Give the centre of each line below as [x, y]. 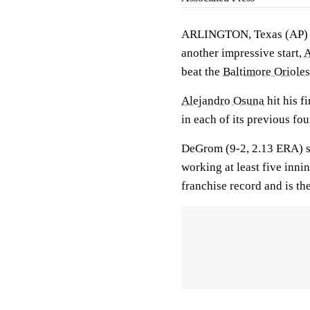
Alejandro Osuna [223, 101]
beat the [202, 72]
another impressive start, [243, 53]
